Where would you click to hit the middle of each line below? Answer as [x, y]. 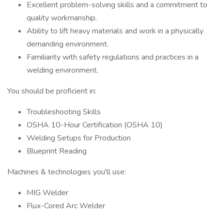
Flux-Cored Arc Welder [66, 206]
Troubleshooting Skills [64, 112]
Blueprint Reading [57, 151]
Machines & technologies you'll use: [67, 172]
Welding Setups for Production [79, 138]
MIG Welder [47, 193]
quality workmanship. [62, 18]
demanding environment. [68, 44]
